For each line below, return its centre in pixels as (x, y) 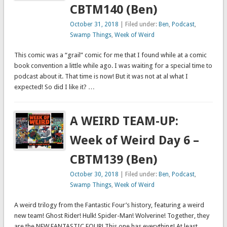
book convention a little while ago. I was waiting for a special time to (113, 66)
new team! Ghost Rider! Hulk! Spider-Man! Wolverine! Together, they (111, 216)
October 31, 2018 (94, 25)
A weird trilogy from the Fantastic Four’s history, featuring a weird (109, 205)
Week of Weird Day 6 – (135, 141)
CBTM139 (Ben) (114, 160)
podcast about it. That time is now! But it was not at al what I (101, 77)
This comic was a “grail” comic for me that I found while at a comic (110, 55)
